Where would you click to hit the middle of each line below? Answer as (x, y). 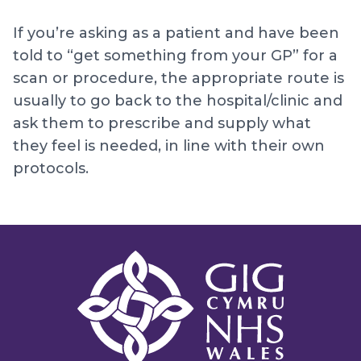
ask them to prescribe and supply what (162, 123)
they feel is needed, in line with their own (169, 146)
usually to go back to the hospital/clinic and (178, 101)
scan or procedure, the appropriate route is (178, 78)
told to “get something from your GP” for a (175, 56)
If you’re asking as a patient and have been (176, 33)
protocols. (51, 168)
